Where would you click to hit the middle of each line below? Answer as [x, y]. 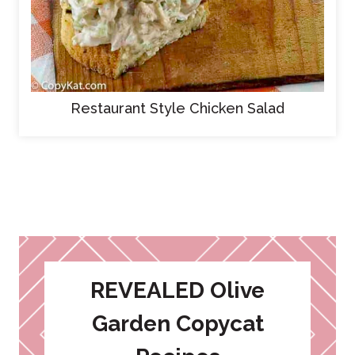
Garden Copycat [177, 323]
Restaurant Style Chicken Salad [177, 108]
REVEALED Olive [177, 290]
